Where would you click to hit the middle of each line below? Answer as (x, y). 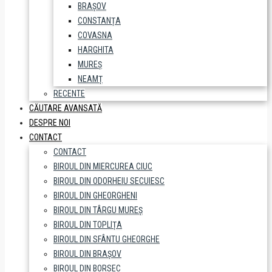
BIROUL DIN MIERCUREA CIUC (103, 166)
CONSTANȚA (99, 21)
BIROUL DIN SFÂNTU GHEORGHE (107, 239)
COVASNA (95, 35)
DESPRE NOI (50, 123)
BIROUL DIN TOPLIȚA (88, 225)
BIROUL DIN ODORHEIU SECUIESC (109, 181)
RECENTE (69, 93)
